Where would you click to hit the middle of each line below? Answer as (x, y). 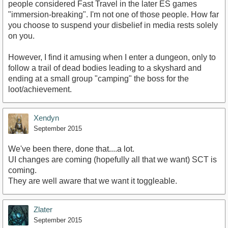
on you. (21, 36)
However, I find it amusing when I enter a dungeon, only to (112, 57)
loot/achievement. (40, 89)
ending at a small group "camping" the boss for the (98, 78)
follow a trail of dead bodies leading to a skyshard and (105, 68)
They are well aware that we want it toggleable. (93, 181)
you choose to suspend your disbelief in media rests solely (113, 25)
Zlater (43, 209)
